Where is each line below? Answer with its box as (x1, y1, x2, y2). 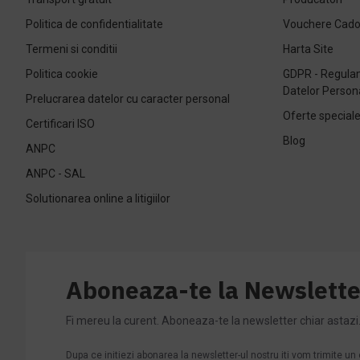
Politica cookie (26, 67, 98, 80)
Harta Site (283, 42, 333, 55)
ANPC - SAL (26, 166, 85, 180)
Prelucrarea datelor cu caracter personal (26, 92, 230, 105)
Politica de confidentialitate (26, 17, 163, 31)
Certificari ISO (26, 117, 95, 130)
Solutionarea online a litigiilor (26, 191, 170, 205)
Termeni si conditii (26, 42, 117, 55)
